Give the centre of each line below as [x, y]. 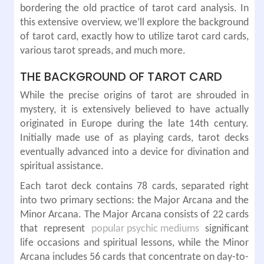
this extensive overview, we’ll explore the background [134, 22]
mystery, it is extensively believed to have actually [134, 110]
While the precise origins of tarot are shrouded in [134, 95]
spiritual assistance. [62, 166]
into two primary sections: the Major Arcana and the [134, 200]
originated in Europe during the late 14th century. [134, 124]
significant [224, 229]
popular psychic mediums [145, 229]
